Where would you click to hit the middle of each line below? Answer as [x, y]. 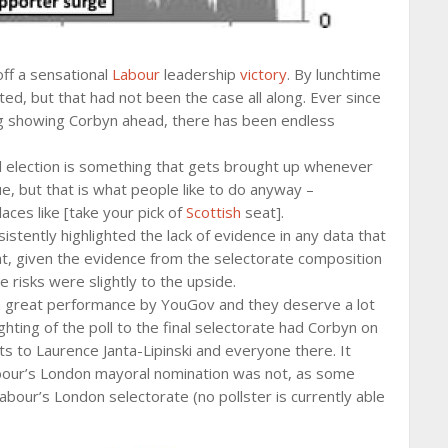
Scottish [213, 211]
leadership [200, 73]
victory [263, 73]
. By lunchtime [334, 73]
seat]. [262, 211]
